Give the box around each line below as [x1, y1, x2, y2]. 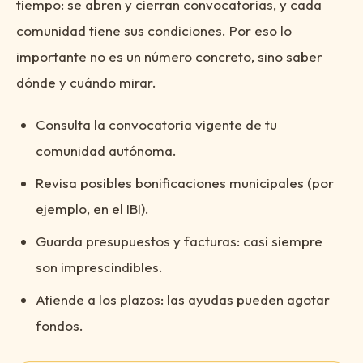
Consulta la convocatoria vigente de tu [36, 116, 277, 133]
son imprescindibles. [36, 258, 163, 275]
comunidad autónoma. [36, 142, 177, 159]
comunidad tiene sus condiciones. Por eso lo [16, 22, 292, 39]
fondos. [36, 317, 83, 334]
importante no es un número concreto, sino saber [16, 48, 322, 65]
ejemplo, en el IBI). [36, 200, 149, 217]
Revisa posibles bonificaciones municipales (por [36, 174, 334, 191]
